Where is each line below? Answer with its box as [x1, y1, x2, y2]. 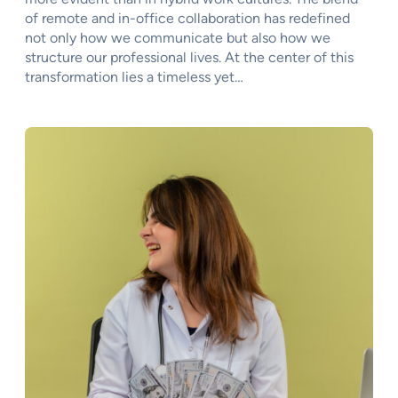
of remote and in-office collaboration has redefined [25, 9, 350, 27]
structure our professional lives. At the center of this [25, 48, 354, 66]
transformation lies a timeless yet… [25, 68, 243, 85]
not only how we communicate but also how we [25, 28, 330, 46]
